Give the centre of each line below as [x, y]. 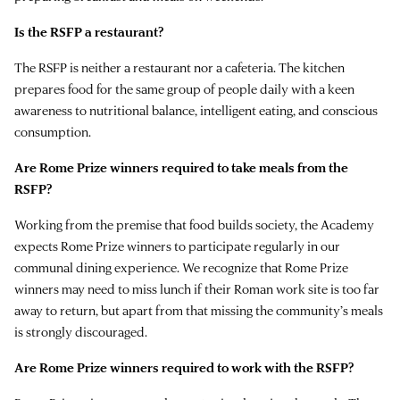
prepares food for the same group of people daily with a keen [184, 88]
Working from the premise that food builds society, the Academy [194, 224]
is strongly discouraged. [81, 331]
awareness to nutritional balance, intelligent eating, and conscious [196, 110]
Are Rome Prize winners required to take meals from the [181, 167]
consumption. [53, 131]
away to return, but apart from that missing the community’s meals [199, 310]
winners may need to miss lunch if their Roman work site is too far [197, 288]
